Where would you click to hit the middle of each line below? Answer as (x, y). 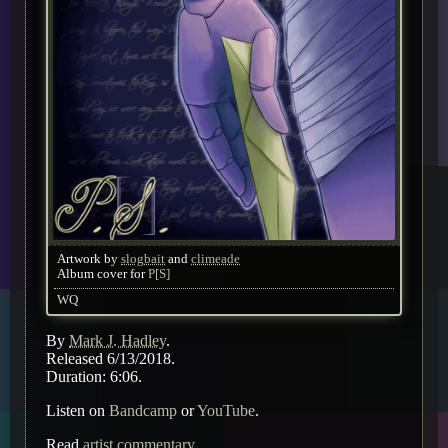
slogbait (143, 258)
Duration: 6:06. (94, 376)
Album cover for (102, 273)
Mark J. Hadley (117, 340)
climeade (215, 258)
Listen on (77, 410)
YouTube (226, 410)
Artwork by (89, 258)
